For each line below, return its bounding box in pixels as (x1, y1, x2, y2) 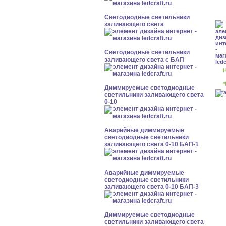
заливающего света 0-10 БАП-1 (104, 141, 199, 148)
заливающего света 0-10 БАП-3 (104, 183, 199, 190)
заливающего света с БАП (104, 56, 184, 63)
